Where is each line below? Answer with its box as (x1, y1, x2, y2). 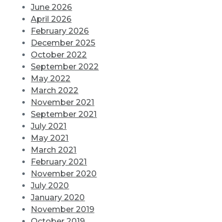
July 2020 (31, 181, 69, 191)
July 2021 (31, 121, 67, 131)
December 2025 (31, 38, 96, 48)
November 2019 (31, 205, 95, 215)
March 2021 (31, 145, 77, 155)
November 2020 (31, 169, 97, 179)
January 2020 (31, 193, 85, 203)
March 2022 (31, 86, 79, 96)
